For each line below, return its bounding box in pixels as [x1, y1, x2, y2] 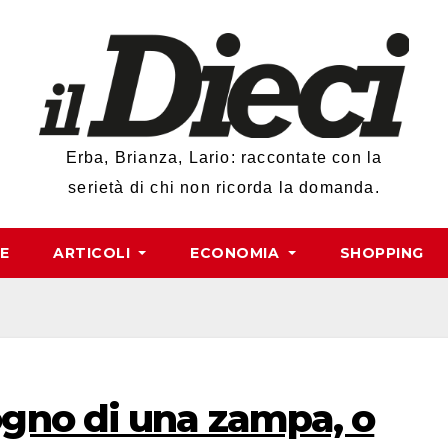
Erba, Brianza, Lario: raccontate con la [65, 149, 383, 167]
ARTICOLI [53, 244, 135, 263]
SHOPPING [339, 244, 424, 263]
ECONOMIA [190, 244, 284, 263]
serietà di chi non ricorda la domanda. [68, 179, 380, 197]
